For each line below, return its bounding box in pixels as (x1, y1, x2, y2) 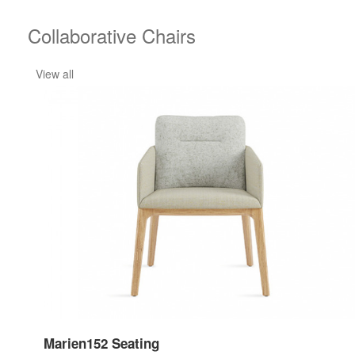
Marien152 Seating (44, 333, 159, 353)
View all (36, 66, 74, 82)
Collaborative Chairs (28, 21, 196, 50)
